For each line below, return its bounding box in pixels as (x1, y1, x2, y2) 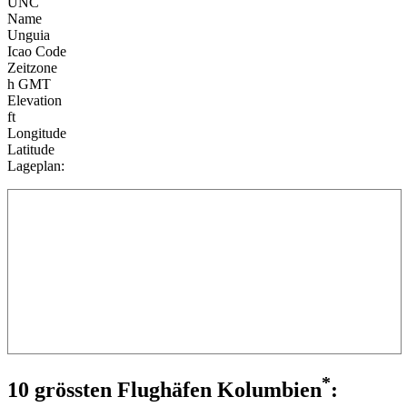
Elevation (7, 93, 62, 109)
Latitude (7, 142, 55, 158)
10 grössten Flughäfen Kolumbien (7, 378, 322, 402)
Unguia (7, 27, 50, 44)
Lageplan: (7, 158, 65, 174)
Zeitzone (7, 60, 57, 76)
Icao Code (7, 44, 66, 60)
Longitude (7, 125, 66, 142)
